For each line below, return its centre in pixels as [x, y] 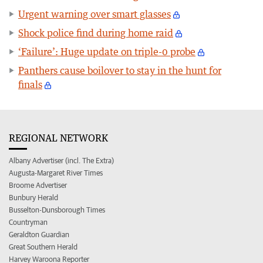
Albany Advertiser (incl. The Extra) [61, 160]
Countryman [28, 222]
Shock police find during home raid [96, 33]
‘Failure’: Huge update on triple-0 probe [107, 51]
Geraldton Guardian [39, 234]
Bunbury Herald [33, 197]
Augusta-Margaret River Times [56, 173]
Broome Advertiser [38, 185]
